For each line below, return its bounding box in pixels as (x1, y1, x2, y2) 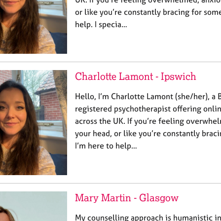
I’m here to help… (75, 140, 137, 150)
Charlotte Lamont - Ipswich (75, 70, 196, 82)
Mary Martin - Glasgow (75, 191, 179, 204)
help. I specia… (75, 19, 127, 29)
